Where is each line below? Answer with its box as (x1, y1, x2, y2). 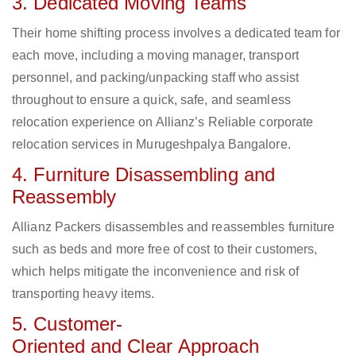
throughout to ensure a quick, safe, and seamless (12, 93, 291, 107)
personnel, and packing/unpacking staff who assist (12, 71, 299, 85)
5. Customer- (12, 313, 123, 335)
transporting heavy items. (12, 287, 155, 301)
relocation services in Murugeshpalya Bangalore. (12, 137, 291, 152)
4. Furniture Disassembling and (12, 164, 276, 186)
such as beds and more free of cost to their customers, (12, 242, 318, 257)
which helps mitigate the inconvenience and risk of (12, 265, 300, 279)
